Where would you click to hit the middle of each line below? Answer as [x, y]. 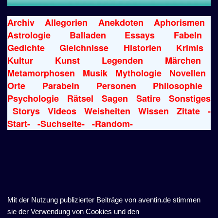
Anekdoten [121, 22]
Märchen [183, 60]
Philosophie [178, 85]
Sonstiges [190, 98]
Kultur [20, 60]
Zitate [188, 111]
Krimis [190, 47]
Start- [19, 123]
